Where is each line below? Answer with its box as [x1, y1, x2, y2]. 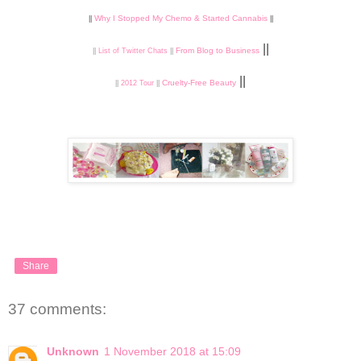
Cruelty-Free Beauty [162, 78, 236, 88]
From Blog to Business [175, 46, 259, 56]
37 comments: [8, 301, 106, 318]
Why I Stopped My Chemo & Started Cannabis [93, 14, 268, 23]
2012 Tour [121, 79, 154, 88]
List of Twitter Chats [98, 47, 168, 56]
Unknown [47, 344, 99, 358]
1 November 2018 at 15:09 [104, 344, 241, 358]
